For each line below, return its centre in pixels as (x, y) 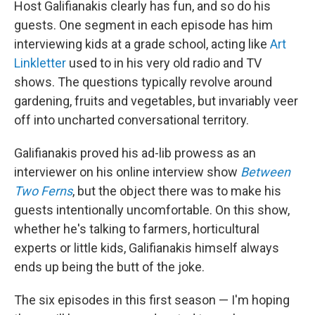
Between (265, 172)
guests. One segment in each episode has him (143, 25)
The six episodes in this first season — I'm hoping (152, 300)
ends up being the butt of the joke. (109, 267)
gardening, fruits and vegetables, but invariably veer (156, 101)
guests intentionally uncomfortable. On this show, (152, 210)
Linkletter (40, 63)
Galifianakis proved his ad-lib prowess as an (135, 153)
